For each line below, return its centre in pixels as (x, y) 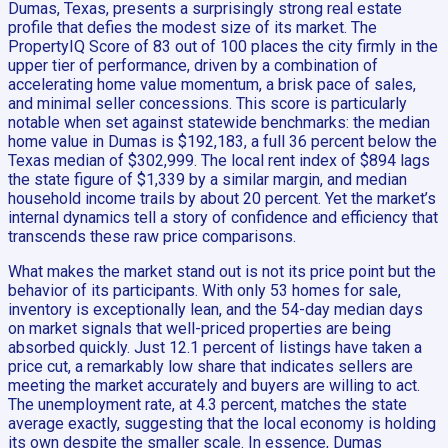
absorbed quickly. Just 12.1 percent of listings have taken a (215, 348)
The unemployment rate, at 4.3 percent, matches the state (207, 405)
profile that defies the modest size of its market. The (192, 28)
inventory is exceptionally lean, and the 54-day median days (215, 310)
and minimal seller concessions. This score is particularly (207, 104)
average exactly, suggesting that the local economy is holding (222, 424)
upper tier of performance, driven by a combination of (193, 66)
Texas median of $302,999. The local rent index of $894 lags (219, 161)
